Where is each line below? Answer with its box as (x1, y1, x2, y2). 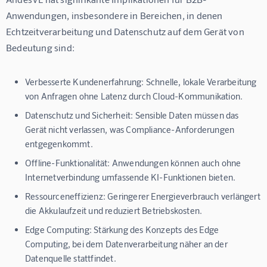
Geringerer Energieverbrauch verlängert (105, 191, 260, 202)
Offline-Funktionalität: (25, 157, 110, 169)
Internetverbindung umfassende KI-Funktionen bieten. (25, 172, 236, 183)
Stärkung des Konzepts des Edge (92, 224, 219, 235)
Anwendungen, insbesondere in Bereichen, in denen (6, 10, 225, 21)
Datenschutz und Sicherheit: (25, 110, 133, 121)
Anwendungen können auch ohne (110, 157, 241, 169)
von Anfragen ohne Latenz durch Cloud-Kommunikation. (25, 91, 243, 102)
